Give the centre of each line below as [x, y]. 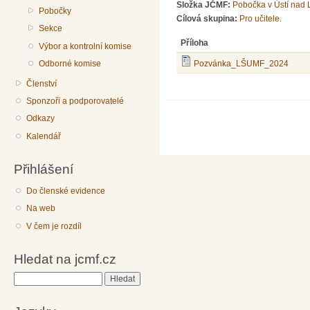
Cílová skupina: [208, 19]
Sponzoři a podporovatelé [75, 101]
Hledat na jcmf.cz [65, 259]
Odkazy [41, 119]
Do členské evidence [66, 191]
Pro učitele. [261, 19]
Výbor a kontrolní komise [85, 46]
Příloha [195, 43]
